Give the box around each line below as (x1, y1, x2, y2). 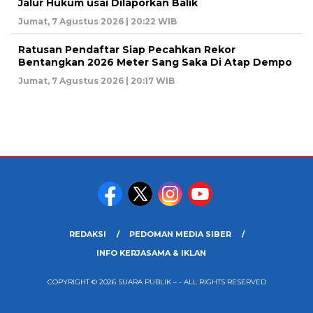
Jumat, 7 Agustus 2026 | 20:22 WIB (18, 16, 177, 27)
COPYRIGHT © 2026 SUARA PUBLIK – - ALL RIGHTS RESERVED (47, 277, 266, 287)
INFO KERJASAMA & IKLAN (96, 248, 206, 259)
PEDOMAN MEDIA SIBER (129, 229, 231, 240)
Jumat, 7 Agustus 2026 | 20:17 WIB (18, 75, 175, 87)
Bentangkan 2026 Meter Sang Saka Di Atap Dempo (18, 56, 295, 69)
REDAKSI (68, 229, 106, 240)
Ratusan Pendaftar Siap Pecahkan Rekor (18, 43, 235, 57)
